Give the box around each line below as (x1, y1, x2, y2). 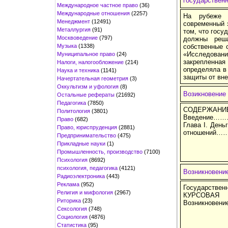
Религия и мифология (57, 189, 113, 195)
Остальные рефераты (57, 91, 115, 98)
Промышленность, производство (57, 148, 142, 155)
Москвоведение (57, 34, 98, 41)
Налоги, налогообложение (57, 59, 124, 65)
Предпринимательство (57, 132, 116, 138)
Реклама (57, 181, 79, 187)
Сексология (57, 205, 87, 212)
